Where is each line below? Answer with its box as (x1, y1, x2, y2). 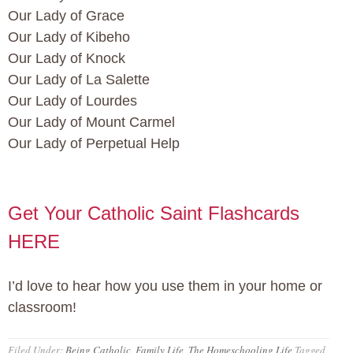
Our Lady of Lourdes (8, 93, 137, 110)
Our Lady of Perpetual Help (8, 136, 180, 152)
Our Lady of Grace (8, 8, 124, 24)
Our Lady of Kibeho (8, 29, 130, 46)
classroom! (8, 299, 76, 316)
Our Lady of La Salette (8, 72, 150, 88)
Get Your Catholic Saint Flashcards (8, 203, 299, 225)
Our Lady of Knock (8, 50, 125, 67)
